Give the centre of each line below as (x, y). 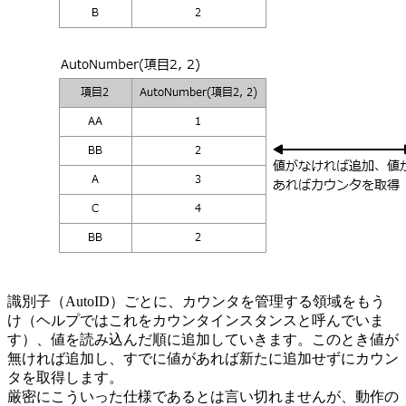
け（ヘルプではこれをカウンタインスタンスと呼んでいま (196, 321)
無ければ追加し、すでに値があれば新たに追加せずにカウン (203, 359)
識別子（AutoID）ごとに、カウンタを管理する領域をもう (196, 302)
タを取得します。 (65, 378)
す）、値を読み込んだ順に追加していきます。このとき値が (203, 340)
